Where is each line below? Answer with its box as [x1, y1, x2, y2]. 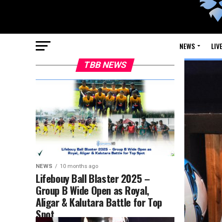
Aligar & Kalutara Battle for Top [36, 194, 162, 210]
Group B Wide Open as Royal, [36, 182, 149, 198]
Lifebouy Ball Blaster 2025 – [36, 170, 150, 186]
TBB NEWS [82, 60, 128, 70]
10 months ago [60, 163, 98, 169]
